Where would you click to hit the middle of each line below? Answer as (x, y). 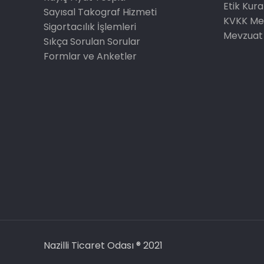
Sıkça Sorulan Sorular (92, 42)
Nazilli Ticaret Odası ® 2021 (103, 245)
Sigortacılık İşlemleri (90, 27)
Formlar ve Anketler (90, 56)
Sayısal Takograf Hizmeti (100, 12)
